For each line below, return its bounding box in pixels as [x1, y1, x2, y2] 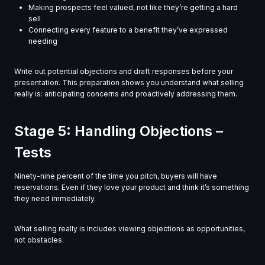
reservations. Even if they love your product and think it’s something [14, 183, 249, 192]
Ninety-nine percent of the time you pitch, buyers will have [14, 172, 217, 181]
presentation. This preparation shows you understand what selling [14, 78, 244, 88]
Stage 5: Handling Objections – [14, 122, 223, 140]
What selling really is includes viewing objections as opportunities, [14, 224, 245, 234]
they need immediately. [14, 194, 96, 203]
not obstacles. [14, 235, 64, 245]
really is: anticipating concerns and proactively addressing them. [14, 89, 237, 99]
